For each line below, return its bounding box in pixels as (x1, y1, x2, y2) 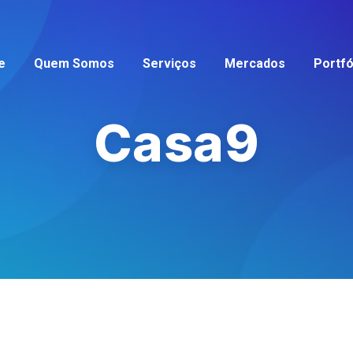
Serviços (143, 56, 196, 71)
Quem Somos (34, 56, 114, 71)
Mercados (225, 56, 285, 71)
